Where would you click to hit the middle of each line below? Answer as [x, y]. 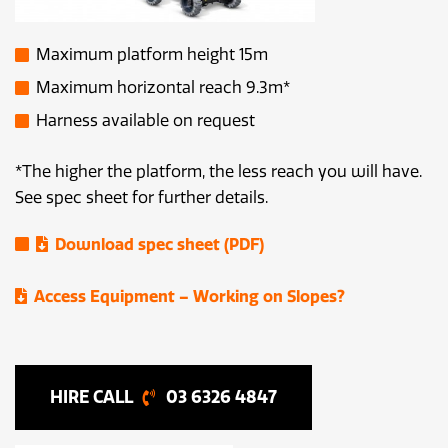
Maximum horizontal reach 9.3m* [163, 88]
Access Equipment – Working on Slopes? [189, 297]
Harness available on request [145, 121]
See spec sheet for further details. [141, 198]
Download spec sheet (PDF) [159, 245]
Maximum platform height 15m [152, 55]
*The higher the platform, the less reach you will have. [218, 172]
